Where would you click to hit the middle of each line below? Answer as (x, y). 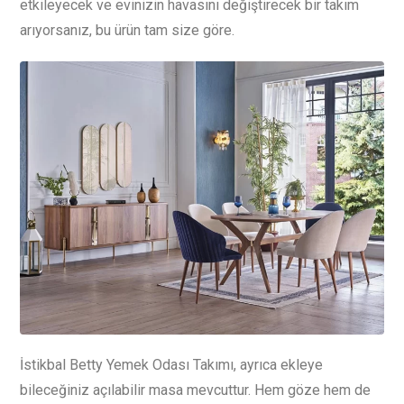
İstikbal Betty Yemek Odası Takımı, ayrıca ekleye (171, 364)
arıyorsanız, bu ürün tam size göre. (127, 31)
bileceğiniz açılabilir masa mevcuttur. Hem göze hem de (195, 390)
